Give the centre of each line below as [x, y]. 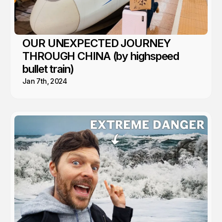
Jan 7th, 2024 [45, 81]
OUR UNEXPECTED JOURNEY [96, 43]
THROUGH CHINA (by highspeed [101, 56]
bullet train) [48, 69]
